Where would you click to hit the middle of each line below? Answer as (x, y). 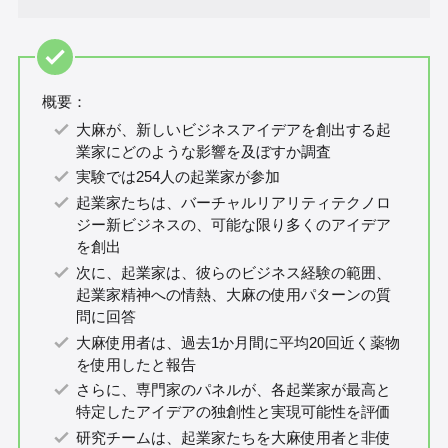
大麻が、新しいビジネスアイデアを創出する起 (234, 129)
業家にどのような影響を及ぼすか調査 (204, 151)
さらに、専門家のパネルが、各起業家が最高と (234, 390)
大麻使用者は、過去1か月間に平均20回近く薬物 (238, 342)
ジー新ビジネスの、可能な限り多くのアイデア (234, 225)
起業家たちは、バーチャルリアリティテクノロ (234, 203)
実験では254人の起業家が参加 (178, 177)
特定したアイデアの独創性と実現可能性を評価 (234, 412)
